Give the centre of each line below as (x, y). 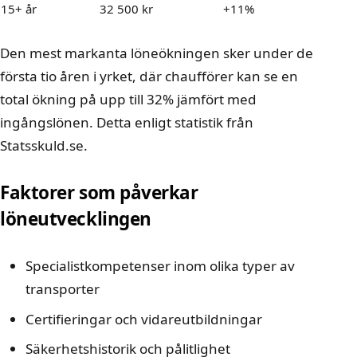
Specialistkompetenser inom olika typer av (160, 266)
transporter (63, 289)
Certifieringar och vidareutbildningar (144, 319)
